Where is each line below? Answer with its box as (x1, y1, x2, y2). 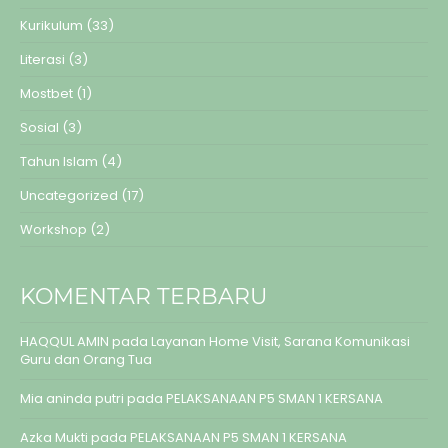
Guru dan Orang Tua (20, 350, 152, 370)
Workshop (20, 220, 87, 240)
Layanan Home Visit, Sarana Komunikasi (151, 332, 410, 352)
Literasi (20, 50, 65, 70)
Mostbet (20, 84, 73, 104)
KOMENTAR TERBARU (20, 283, 267, 311)
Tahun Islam (20, 152, 98, 172)
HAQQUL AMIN (20, 332, 109, 352)
